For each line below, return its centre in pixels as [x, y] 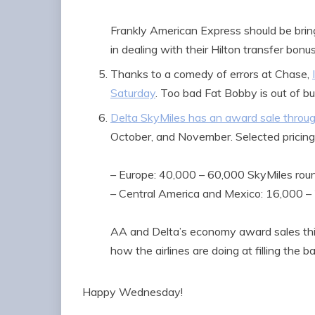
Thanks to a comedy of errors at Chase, [211, 74]
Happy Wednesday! [133, 292]
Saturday [133, 93]
